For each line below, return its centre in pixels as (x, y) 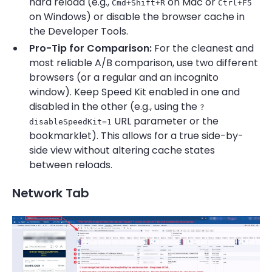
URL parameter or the (165, 121)
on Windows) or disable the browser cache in (137, 16)
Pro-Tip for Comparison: (90, 48)
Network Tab (51, 193)
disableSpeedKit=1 (70, 121)
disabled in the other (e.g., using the (114, 106)
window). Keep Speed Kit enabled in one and (134, 92)
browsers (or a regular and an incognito (124, 77)
